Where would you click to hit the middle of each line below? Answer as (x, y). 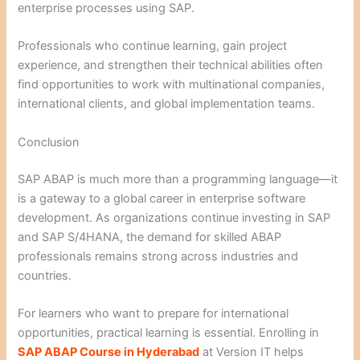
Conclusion (49, 142)
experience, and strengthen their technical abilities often (171, 65)
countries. (45, 275)
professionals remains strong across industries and (158, 256)
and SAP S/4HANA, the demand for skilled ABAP (150, 237)
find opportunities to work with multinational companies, (172, 85)
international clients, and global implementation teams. (167, 104)
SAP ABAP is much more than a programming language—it (178, 179)
